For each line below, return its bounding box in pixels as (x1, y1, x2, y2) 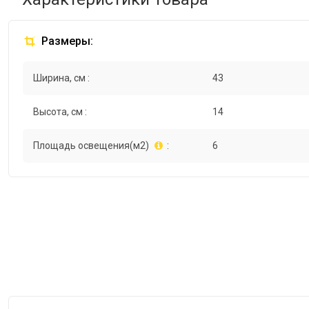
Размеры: (39, 34, 93, 48)
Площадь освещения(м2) (33, 140, 149, 152)
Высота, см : (33, 106, 87, 118)
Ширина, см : (33, 72, 90, 84)
